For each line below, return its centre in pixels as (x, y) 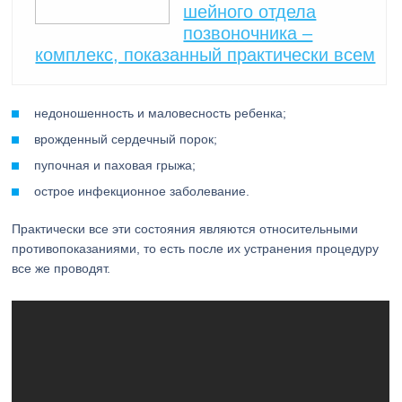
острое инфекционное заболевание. (142, 191)
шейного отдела (250, 12)
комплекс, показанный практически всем (205, 55)
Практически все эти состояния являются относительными (185, 229)
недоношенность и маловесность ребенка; (161, 113)
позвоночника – (248, 33)
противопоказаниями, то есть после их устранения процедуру (196, 249)
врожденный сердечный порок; (126, 139)
